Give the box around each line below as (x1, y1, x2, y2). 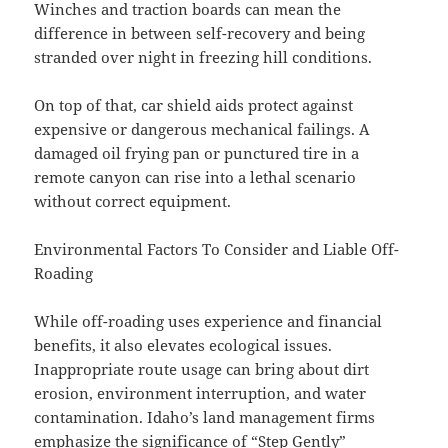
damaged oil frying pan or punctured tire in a (34, 143, 360, 164)
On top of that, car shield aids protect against (34, 95, 354, 116)
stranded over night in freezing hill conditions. (34, 47, 373, 68)
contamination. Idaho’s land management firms (34, 407, 376, 428)
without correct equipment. (34, 191, 232, 212)
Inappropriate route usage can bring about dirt (34, 359, 370, 380)
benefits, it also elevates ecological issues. (34, 335, 333, 356)
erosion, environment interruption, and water (34, 383, 367, 404)
